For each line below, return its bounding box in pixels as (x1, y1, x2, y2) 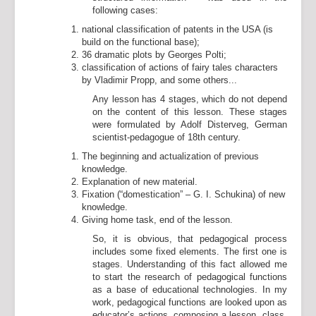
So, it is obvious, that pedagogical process (92, 233, 287, 244)
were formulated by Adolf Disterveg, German (92, 119, 287, 130)
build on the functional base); (82, 37, 200, 47)
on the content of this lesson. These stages (92, 107, 287, 117)
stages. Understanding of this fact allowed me (92, 259, 287, 269)
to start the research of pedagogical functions (92, 272, 287, 282)
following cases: (92, 5, 158, 16)
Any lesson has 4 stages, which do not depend (92, 94, 287, 104)
